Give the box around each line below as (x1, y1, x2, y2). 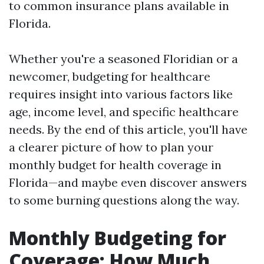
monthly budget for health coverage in (9, 157, 222, 172)
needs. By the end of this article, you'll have (9, 122, 247, 137)
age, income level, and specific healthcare (9, 104, 239, 119)
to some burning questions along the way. (9, 193, 239, 207)
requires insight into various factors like (9, 87, 233, 101)
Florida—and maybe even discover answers (9, 175, 247, 190)
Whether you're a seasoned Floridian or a (9, 51, 238, 66)
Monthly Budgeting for (9, 225, 226, 250)
